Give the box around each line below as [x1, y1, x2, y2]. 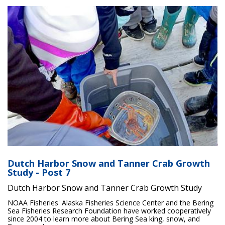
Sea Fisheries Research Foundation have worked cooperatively [8, 205, 211, 215]
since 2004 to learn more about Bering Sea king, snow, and [8, 213, 200, 223]
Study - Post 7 [8, 166, 70, 178]
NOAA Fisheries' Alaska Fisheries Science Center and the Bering [8, 197, 213, 207]
